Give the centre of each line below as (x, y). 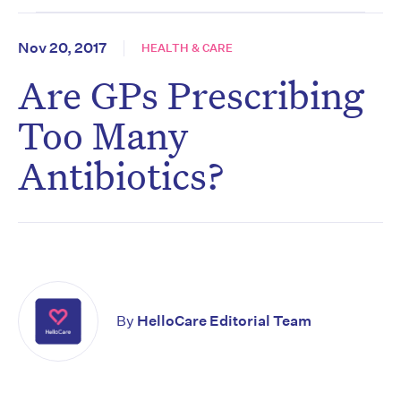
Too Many (103, 135)
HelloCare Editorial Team (224, 321)
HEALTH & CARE (187, 48)
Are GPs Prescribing (191, 95)
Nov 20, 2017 (62, 48)
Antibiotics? (121, 175)
